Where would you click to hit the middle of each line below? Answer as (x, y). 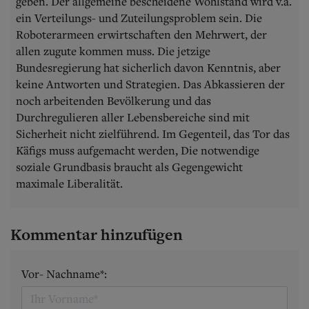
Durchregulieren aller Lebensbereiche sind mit (133, 117)
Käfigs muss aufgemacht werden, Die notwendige (138, 150)
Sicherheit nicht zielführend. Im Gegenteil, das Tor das (153, 133)
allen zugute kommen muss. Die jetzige (113, 51)
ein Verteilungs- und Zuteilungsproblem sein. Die (139, 18)
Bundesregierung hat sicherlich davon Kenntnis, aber (148, 67)
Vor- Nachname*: (64, 273)
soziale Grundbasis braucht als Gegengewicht (129, 167)
